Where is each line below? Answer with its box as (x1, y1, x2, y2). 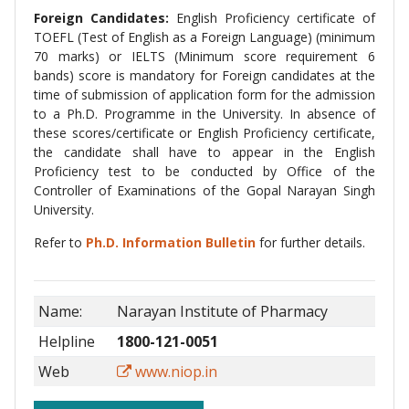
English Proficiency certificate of (169, 9, 375, 26)
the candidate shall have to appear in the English (34, 143, 375, 161)
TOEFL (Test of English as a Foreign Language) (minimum (34, 28, 375, 46)
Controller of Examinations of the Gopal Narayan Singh (34, 182, 375, 199)
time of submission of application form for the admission (34, 86, 375, 103)
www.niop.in (131, 362, 217, 382)
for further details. (259, 234, 365, 251)
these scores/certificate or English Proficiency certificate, (34, 124, 375, 142)
